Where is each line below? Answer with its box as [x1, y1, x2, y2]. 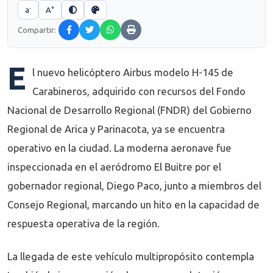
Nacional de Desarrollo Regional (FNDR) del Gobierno [7, 104, 252, 116]
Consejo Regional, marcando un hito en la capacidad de [7, 198, 260, 210]
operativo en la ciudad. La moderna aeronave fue [7, 141, 232, 154]
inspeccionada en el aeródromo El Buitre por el [7, 160, 221, 172]
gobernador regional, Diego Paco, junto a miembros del [7, 179, 261, 191]
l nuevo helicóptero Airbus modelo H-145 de [32, 66, 233, 78]
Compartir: [18, 25, 56, 34]
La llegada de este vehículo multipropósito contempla [7, 250, 254, 263]
